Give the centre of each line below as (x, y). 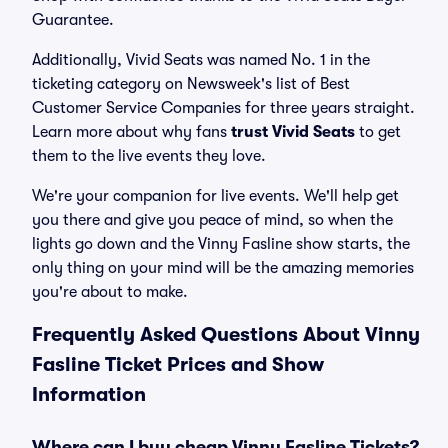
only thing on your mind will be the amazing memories (223, 268)
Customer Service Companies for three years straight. (223, 108)
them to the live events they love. (149, 156)
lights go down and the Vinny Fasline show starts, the (221, 244)
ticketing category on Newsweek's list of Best (191, 84)
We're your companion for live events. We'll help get (215, 196)
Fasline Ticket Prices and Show (178, 364)
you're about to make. (110, 292)
